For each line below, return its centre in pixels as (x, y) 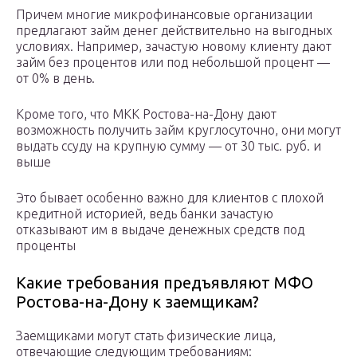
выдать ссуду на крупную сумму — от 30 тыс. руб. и (169, 146)
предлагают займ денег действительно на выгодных (174, 31)
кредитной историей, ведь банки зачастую (145, 214)
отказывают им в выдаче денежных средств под (160, 230)
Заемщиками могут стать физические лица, (146, 336)
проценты (46, 246)
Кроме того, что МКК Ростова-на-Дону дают (146, 114)
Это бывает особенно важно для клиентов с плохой (170, 198)
